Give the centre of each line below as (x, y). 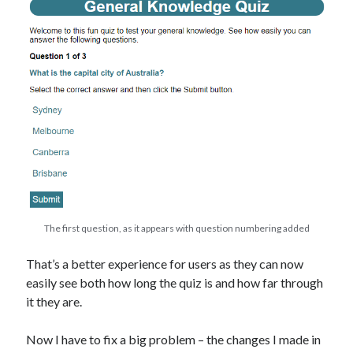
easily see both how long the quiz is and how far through (175, 282)
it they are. (54, 301)
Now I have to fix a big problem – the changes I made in (174, 339)
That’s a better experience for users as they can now (165, 264)
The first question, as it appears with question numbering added (176, 228)
